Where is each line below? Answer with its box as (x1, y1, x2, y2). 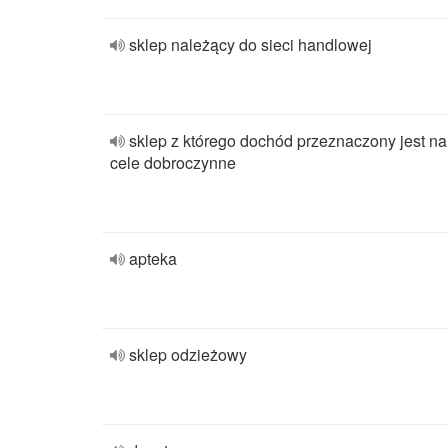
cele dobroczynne (110, 151, 236, 174)
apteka (129, 247, 177, 270)
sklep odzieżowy (129, 343, 247, 366)
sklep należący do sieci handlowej (129, 33, 372, 56)
